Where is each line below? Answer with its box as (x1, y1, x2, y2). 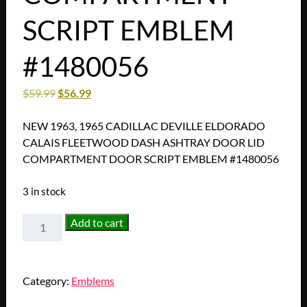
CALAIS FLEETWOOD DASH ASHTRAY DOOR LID (22, 136, 265, 149)
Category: (22, 274, 71, 288)
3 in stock (22, 185, 66, 198)
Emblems (71, 274, 114, 288)
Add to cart (71, 216, 124, 230)
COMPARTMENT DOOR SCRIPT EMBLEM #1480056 (22, 152, 279, 166)
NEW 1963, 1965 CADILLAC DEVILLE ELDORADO (22, 119, 265, 133)
